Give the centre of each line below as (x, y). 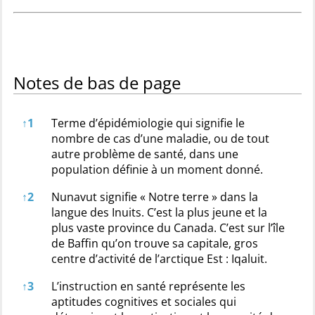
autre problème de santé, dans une (145, 154)
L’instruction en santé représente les (148, 286)
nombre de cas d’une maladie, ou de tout (160, 138)
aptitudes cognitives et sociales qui (144, 301)
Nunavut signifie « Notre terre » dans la (155, 197)
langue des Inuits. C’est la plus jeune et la (159, 212)
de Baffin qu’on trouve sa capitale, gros (155, 243)
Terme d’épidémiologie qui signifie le (148, 123)
